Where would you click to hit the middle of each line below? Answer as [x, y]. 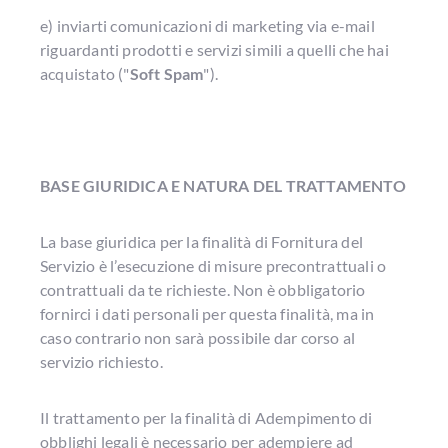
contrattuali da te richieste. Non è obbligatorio [203, 289]
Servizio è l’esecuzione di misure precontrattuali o [213, 265]
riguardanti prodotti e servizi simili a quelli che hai [214, 49]
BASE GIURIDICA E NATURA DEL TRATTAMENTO [223, 185]
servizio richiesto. [101, 361]
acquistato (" [85, 73]
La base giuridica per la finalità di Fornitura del [202, 241]
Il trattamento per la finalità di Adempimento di [206, 417]
